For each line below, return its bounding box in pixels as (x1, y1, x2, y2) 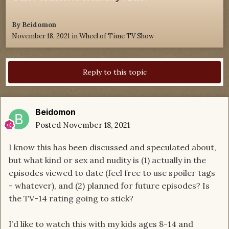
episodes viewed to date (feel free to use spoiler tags (9, 168, 215, 178)
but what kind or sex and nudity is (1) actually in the (9, 155, 206, 166)
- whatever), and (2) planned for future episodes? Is (9, 180, 210, 191)
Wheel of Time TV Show (79, 32, 154, 41)
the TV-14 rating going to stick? (9, 193, 133, 204)
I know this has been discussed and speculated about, (9, 142, 216, 153)
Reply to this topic (82, 67, 147, 77)
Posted (35, 120, 63, 130)
